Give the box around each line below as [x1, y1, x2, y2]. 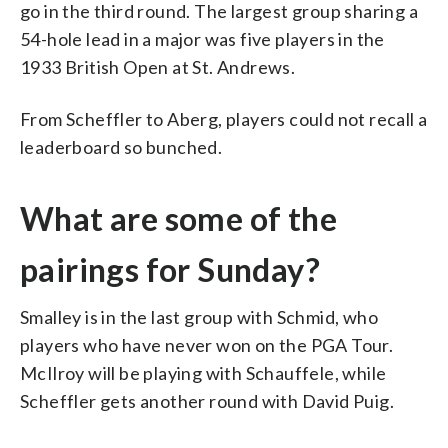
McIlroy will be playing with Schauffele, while [20, 361, 387, 384]
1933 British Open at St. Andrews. [20, 55, 296, 78]
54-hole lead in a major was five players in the [20, 27, 385, 50]
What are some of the [20, 198, 337, 238]
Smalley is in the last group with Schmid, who [20, 305, 378, 328]
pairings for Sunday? [20, 249, 320, 289]
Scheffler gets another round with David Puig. [20, 389, 394, 412]
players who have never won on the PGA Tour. [20, 333, 394, 356]
